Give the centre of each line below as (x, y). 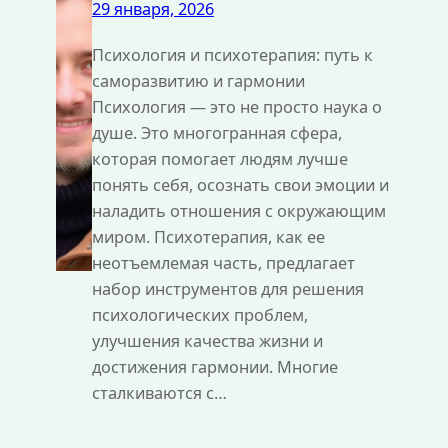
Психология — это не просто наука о (236, 106)
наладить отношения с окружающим (238, 210)
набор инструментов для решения (227, 288)
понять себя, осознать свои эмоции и (240, 184)
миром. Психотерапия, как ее (208, 236)
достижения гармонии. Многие (214, 366)
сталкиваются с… (159, 392)
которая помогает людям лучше (219, 158)
